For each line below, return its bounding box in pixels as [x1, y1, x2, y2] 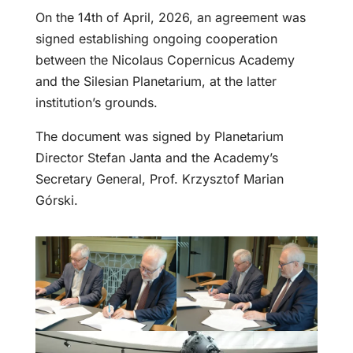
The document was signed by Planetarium [35, 128, 284, 145]
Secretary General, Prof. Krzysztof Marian [35, 171, 284, 188]
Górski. [35, 192, 78, 209]
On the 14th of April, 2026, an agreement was [35, 9, 306, 26]
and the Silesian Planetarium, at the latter [35, 73, 277, 90]
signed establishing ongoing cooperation [35, 31, 277, 47]
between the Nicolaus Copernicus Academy [35, 52, 295, 69]
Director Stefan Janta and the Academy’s [35, 150, 278, 166]
